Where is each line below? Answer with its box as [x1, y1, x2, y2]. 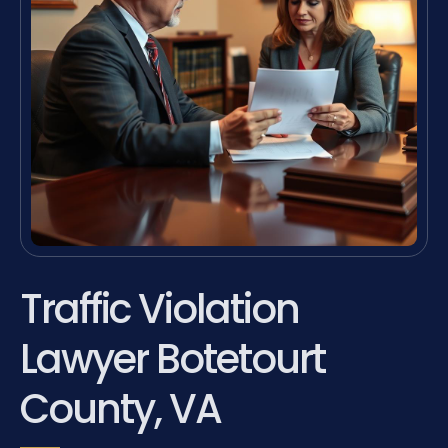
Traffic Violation [20, 280, 299, 337]
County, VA [20, 380, 221, 437]
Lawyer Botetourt [20, 330, 325, 387]
